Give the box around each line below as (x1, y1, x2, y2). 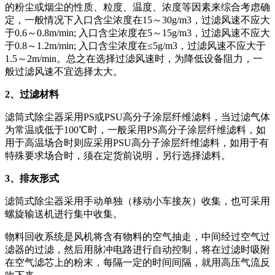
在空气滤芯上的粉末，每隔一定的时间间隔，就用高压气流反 (5, 257, 270, 268)
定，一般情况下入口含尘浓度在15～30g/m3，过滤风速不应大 (5, 14, 270, 25)
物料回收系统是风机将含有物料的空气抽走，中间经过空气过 (5, 231, 270, 242)
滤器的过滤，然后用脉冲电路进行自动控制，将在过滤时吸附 (5, 244, 270, 255)
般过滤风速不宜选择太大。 (5, 66, 123, 77)
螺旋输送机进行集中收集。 (5, 208, 123, 219)
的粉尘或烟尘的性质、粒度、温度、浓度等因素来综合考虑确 (5, 1, 270, 12)
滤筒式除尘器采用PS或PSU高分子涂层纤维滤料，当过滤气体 (5, 111, 270, 122)
